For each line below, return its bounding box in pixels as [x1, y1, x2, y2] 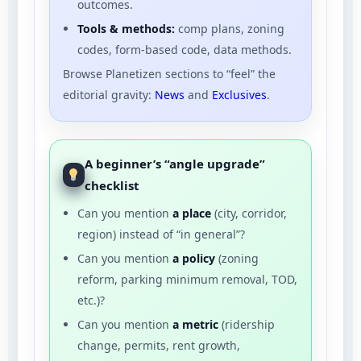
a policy [172, 250, 215, 266]
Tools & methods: [77, 20, 175, 36]
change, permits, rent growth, [77, 337, 240, 353]
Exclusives [212, 86, 267, 102]
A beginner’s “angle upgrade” [84, 155, 265, 172]
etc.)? [77, 292, 105, 308]
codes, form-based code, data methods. [77, 41, 292, 57]
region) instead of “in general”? [77, 226, 245, 242]
